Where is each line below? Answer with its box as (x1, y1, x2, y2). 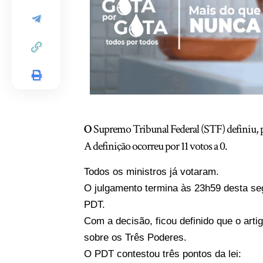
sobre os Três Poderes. (84, 232, 187, 244)
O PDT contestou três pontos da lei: (84, 248, 242, 260)
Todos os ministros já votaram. (84, 166, 220, 178)
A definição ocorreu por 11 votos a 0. (84, 138, 228, 154)
